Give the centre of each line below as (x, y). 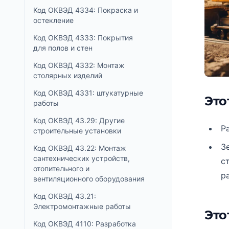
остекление (53, 20)
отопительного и (61, 168)
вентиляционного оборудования (89, 179)
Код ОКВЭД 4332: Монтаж (79, 65)
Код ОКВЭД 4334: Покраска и (86, 10)
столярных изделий (68, 75)
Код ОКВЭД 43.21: (65, 196)
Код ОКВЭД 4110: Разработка (85, 224)
